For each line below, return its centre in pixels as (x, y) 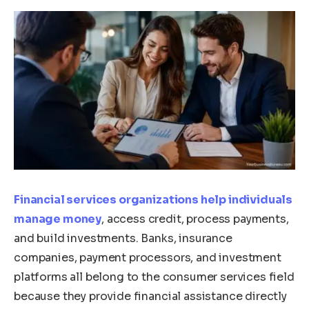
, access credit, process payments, (195, 219)
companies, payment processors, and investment (148, 257)
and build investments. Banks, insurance (123, 238)
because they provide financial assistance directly (150, 296)
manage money (58, 219)
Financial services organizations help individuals (153, 199)
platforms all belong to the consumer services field (154, 277)
